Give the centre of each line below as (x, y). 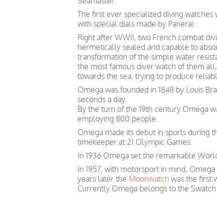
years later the (103, 179)
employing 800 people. (118, 119)
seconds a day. (102, 99)
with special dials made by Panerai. (136, 24)
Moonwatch (149, 179)
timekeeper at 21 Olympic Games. (135, 142)
